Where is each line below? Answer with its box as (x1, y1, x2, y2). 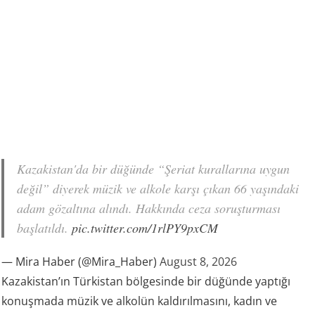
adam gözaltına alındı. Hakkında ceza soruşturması (17, 199, 281, 217)
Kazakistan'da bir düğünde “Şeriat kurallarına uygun (17, 160, 290, 177)
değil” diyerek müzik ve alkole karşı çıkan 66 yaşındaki (17, 179, 300, 197)
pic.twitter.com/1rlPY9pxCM (72, 219, 219, 236)
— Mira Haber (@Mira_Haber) (1, 253, 160, 269)
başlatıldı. (17, 219, 72, 236)
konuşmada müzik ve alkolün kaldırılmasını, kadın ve (1, 292, 278, 309)
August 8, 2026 (160, 253, 238, 269)
